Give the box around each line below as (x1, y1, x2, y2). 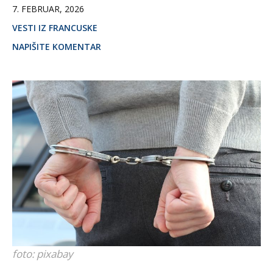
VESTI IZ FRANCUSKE (12, 22, 97, 34)
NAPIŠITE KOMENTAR (12, 41, 101, 52)
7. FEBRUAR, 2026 (12, 3, 84, 15)
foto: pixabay (12, 246, 73, 261)
